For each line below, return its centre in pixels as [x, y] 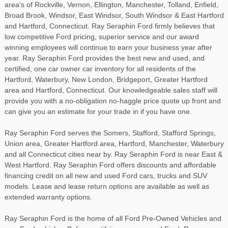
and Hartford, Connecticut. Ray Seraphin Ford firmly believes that [110, 26]
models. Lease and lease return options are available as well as [107, 186]
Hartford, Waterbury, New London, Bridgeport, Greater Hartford [106, 79]
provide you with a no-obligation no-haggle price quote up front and [113, 101]
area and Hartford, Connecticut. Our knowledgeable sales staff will [111, 90]
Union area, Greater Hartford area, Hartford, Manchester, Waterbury [114, 144]
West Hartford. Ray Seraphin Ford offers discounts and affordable [110, 165]
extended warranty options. [48, 197]
